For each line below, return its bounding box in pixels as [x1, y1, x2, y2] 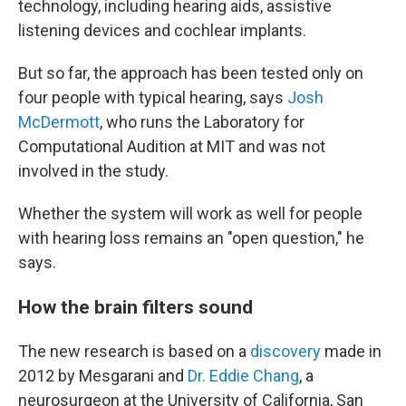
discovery [250, 342, 321, 362]
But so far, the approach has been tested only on [18, 63, 363, 83]
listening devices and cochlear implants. [18, 21, 306, 41]
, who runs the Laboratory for [100, 112, 304, 132]
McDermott [18, 112, 100, 132]
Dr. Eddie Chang [188, 366, 299, 386]
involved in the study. [18, 161, 169, 181]
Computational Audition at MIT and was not [18, 137, 325, 157]
